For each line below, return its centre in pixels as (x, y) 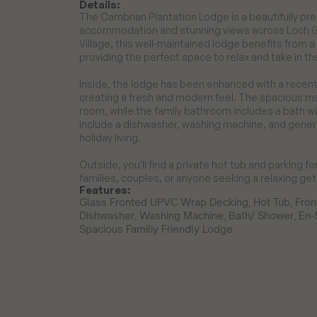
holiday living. (110, 138)
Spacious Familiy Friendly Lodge (156, 229)
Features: (105, 190)
